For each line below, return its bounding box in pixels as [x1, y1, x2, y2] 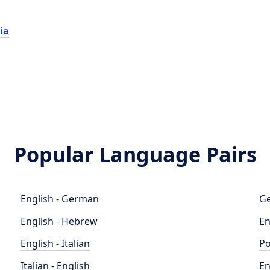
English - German [20, 192, 99, 206]
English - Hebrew [20, 215, 98, 228]
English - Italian [20, 237, 90, 250]
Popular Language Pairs [13, 140, 257, 168]
